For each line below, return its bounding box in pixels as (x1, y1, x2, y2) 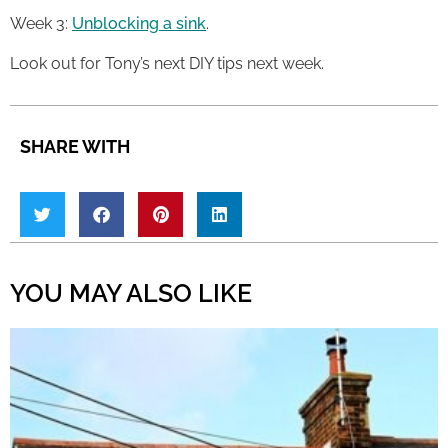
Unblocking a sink (72, 14, 206, 34)
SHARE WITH (20, 135, 130, 157)
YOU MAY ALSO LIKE (10, 277, 252, 308)
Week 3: (10, 14, 72, 34)
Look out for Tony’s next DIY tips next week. (10, 53, 324, 73)
